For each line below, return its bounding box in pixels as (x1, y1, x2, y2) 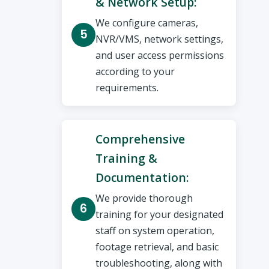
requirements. (95, 81, 159, 95)
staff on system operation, (95, 224, 215, 238)
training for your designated (95, 208, 224, 222)
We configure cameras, (95, 16, 199, 30)
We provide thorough (95, 192, 193, 205)
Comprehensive (95, 131, 186, 148)
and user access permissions (95, 49, 225, 62)
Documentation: (95, 169, 190, 186)
